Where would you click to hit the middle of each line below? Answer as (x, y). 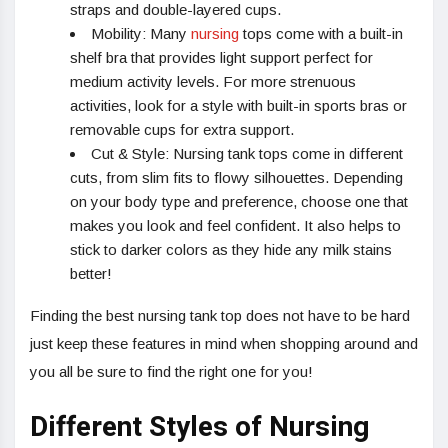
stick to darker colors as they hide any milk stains (231, 250)
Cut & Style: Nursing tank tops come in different (247, 154)
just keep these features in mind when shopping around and (224, 344)
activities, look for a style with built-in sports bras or (238, 106)
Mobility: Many (141, 34)
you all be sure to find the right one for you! (171, 372)
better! (91, 274)
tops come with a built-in (321, 34)
